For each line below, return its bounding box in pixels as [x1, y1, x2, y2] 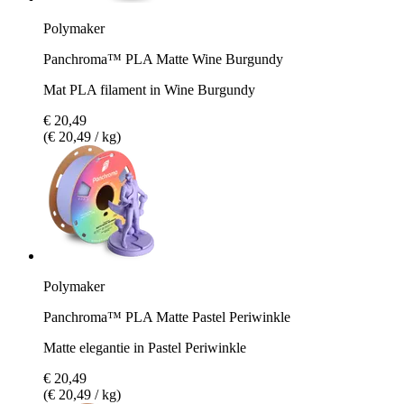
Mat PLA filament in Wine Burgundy [43, 81, 255, 97]
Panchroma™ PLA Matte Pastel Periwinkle [43, 308, 290, 325]
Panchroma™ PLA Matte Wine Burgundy [43, 50, 283, 67]
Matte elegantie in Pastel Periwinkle [43, 339, 246, 355]
